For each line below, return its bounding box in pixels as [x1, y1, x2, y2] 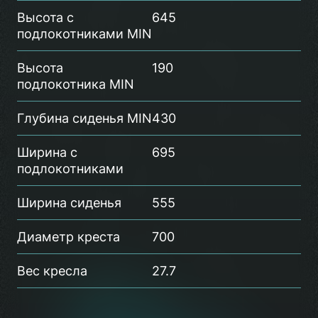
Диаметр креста [17, 229, 120, 244]
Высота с [17, 10, 74, 25]
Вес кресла [17, 263, 87, 278]
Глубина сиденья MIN [17, 111, 152, 126]
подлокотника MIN [17, 77, 134, 92]
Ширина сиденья [17, 195, 121, 210]
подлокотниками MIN [17, 26, 152, 41]
